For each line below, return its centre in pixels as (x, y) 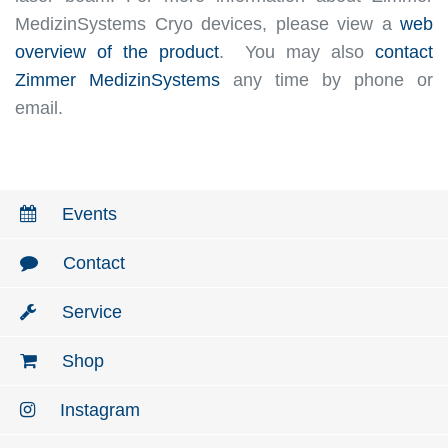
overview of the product (117, 51)
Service (89, 311)
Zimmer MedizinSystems (117, 79)
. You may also (296, 51)
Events (87, 213)
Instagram (97, 409)
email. (39, 107)
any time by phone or (326, 79)
